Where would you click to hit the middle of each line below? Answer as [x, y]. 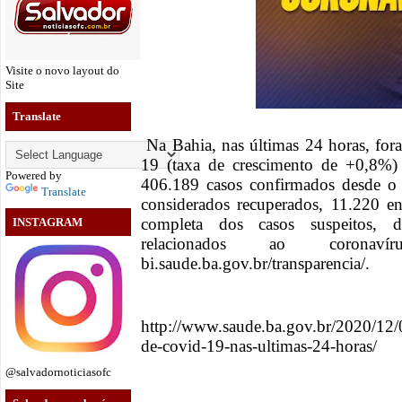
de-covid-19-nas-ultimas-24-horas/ [259, 346]
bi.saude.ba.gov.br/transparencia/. [255, 264]
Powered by [34, 175]
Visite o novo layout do [62, 70]
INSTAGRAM [48, 223]
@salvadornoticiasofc [58, 372]
